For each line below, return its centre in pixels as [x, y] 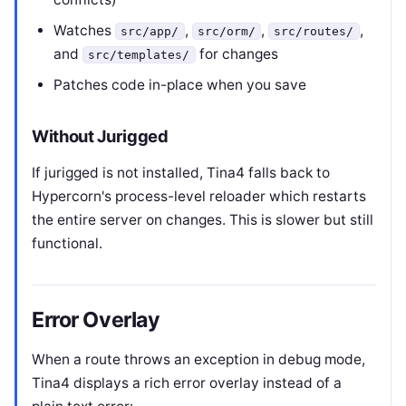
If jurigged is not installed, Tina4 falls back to [181, 173]
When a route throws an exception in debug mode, [198, 359]
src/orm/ [226, 31]
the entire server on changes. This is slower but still [203, 220]
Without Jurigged [100, 136]
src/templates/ [139, 55]
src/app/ [150, 31]
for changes [237, 54]
